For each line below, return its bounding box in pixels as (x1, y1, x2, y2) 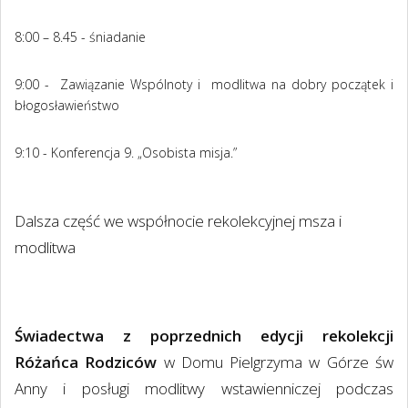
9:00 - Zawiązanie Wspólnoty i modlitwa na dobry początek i (15, 76, 393, 94)
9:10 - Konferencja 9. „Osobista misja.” (15, 144, 237, 162)
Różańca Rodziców (15, 351, 164, 372)
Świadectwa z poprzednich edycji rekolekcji (15, 324, 393, 346)
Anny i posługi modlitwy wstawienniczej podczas (15, 377, 393, 399)
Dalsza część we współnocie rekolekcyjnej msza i (15, 209, 342, 231)
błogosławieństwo (15, 97, 119, 115)
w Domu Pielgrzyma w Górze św (163, 351, 394, 372)
